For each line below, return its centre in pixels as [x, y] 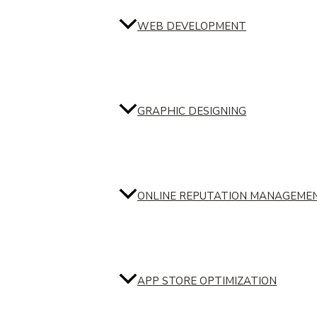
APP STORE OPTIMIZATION [207, 281]
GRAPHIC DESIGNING [192, 111]
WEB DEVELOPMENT [192, 27]
